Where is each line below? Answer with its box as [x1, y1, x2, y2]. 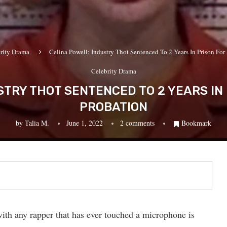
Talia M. [25, 118, 49, 128]
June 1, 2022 [66, 118, 103, 128]
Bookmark [181, 118, 211, 128]
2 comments [120, 118, 155, 128]
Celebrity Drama [91, 66, 136, 75]
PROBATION [80, 100, 147, 114]
